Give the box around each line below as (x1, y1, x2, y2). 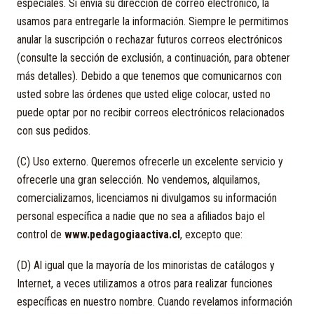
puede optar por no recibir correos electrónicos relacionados (17, 106, 285, 119)
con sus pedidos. (17, 124, 90, 137)
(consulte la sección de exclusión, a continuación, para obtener (17, 51, 290, 64)
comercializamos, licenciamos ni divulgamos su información (17, 191, 277, 205)
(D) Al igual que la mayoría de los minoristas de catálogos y (17, 259, 275, 272)
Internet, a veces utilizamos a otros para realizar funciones (17, 277, 273, 290)
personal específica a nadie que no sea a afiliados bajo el (17, 210, 265, 223)
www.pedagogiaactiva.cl (64, 228, 180, 241)
